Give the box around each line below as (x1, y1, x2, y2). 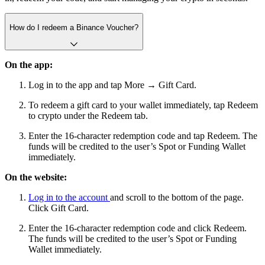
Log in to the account (28, 192, 110, 203)
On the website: (5, 172, 67, 183)
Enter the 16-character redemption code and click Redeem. (28, 223, 247, 234)
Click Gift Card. (28, 203, 89, 214)
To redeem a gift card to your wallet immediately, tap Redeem (28, 100, 258, 111)
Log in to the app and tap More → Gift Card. (28, 80, 196, 91)
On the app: (5, 60, 53, 70)
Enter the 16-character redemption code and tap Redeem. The (28, 131, 257, 141)
